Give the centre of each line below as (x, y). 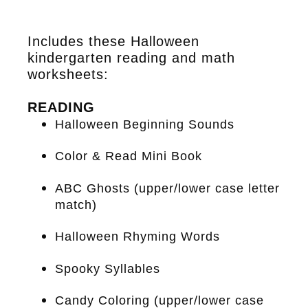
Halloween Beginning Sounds (145, 124)
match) (76, 205)
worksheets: (68, 74)
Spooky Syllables (108, 268)
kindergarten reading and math (131, 57)
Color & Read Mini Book (129, 156)
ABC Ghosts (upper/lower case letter (167, 188)
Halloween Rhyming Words (137, 237)
